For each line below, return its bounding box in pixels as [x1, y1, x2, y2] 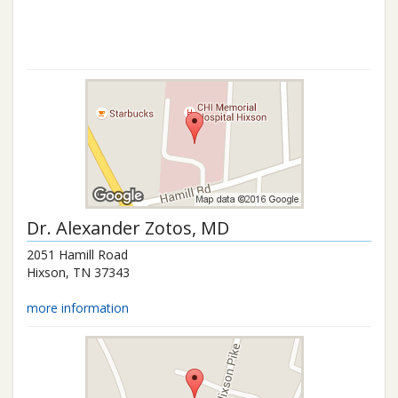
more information [27, 299, 129, 316]
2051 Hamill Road [27, 246, 128, 263]
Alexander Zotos [56, 216, 192, 240]
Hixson [27, 264, 66, 281]
